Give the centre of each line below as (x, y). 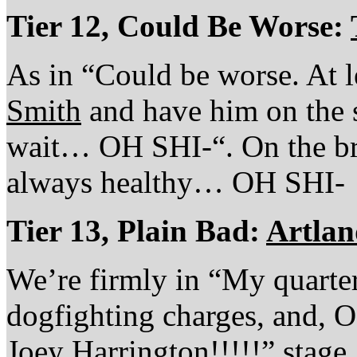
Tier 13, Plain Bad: (136, 230)
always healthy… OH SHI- (176, 182)
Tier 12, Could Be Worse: (178, 25)
